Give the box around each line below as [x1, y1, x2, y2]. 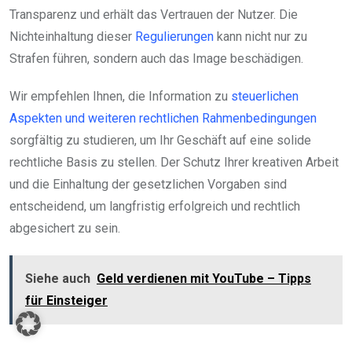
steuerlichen [231, 89, 299, 104]
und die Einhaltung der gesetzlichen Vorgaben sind [9, 177, 287, 192]
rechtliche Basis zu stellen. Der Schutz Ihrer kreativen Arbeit [9, 155, 339, 170]
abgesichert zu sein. [9, 221, 120, 236]
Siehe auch [25, 271, 90, 287]
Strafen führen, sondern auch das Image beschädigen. [9, 51, 303, 67]
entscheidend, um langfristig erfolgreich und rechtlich [9, 199, 300, 214]
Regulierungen [135, 29, 214, 45]
